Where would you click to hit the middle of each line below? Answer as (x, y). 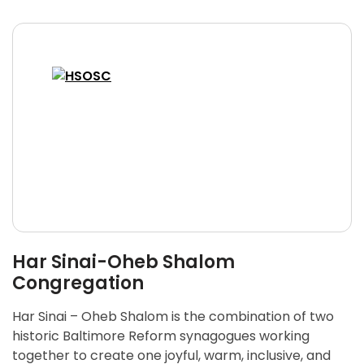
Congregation (78, 283)
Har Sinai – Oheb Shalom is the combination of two (173, 316)
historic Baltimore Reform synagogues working (161, 336)
